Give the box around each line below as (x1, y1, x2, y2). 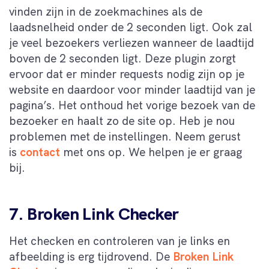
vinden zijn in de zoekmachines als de (9, 4, 202, 19)
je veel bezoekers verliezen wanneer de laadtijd (9, 35, 254, 50)
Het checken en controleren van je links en (9, 233, 230, 249)
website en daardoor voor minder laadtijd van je (9, 82, 255, 97)
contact (20, 144, 60, 160)
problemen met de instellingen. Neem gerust (9, 128, 241, 144)
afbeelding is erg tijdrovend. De (9, 249, 173, 264)
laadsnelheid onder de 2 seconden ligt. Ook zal (9, 19, 252, 35)
